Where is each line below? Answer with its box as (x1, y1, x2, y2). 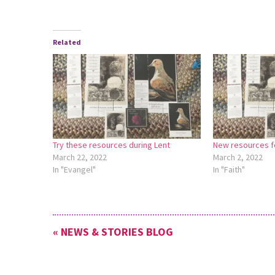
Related (52, 37, 81, 47)
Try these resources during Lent (52, 139, 170, 150)
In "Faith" (212, 163, 245, 175)
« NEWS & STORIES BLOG (52, 225, 173, 239)
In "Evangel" (52, 163, 96, 175)
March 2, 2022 (212, 151, 263, 163)
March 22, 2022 (52, 151, 107, 163)
